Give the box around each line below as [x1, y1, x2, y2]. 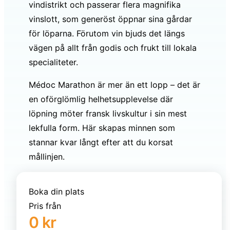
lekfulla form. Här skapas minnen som [29, 122, 175, 133]
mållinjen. [29, 151, 65, 162]
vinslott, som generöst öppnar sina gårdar [29, 13, 192, 24]
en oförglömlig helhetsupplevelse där [29, 93, 173, 104]
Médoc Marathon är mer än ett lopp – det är [29, 79, 200, 90]
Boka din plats [29, 186, 84, 197]
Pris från [29, 200, 61, 211]
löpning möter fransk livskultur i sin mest [29, 108, 187, 119]
